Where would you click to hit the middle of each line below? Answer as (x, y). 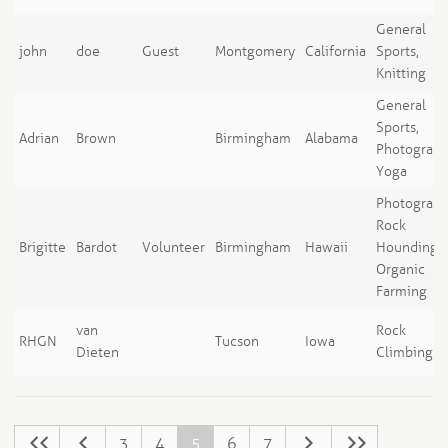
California (335, 52)
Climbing (404, 353)
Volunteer (173, 248)
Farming (401, 292)
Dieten (97, 353)
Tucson (236, 342)
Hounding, (408, 248)
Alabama (331, 139)
